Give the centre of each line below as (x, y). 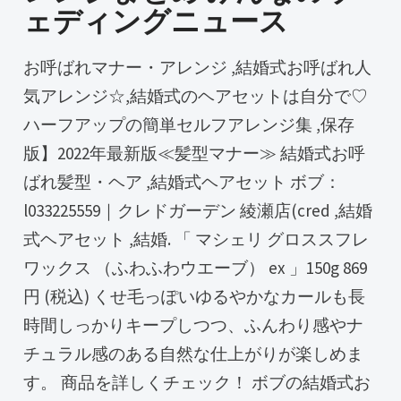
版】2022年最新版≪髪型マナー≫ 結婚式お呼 (195, 154)
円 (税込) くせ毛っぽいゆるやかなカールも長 (195, 297)
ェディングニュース (156, 22)
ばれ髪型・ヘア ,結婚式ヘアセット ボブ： (183, 182)
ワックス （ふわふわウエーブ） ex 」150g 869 (196, 268)
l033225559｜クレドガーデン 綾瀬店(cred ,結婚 (198, 211)
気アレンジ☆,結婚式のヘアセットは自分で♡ (196, 96)
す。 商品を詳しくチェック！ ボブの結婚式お (197, 383)
